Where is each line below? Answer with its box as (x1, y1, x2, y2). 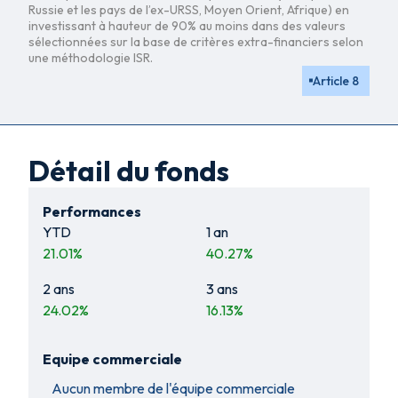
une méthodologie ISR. (28, 49, 153, 66)
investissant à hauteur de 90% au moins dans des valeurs (28, 17, 346, 34)
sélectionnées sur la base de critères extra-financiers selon (28, 33, 363, 50)
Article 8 (313, 72, 359, 89)
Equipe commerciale (43, 349, 182, 368)
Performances (43, 202, 141, 220)
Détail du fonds (28, 152, 229, 188)
